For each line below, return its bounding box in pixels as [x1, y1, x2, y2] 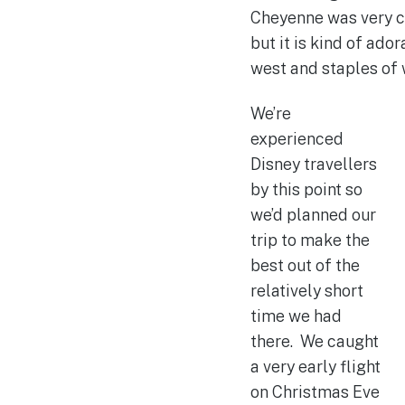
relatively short [250, 280, 363, 300]
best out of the [250, 255, 360, 275]
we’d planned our [250, 204, 376, 224]
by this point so [250, 179, 363, 199]
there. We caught [250, 331, 379, 351]
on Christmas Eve [250, 381, 380, 401]
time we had [250, 306, 342, 325]
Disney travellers [250, 154, 377, 174]
